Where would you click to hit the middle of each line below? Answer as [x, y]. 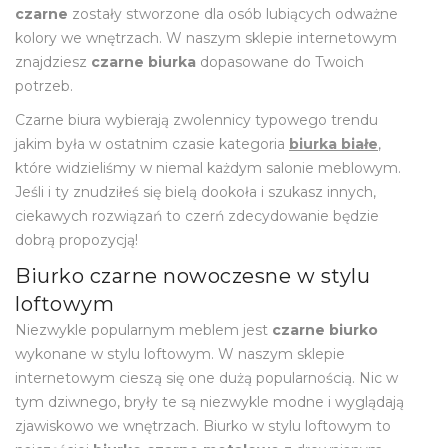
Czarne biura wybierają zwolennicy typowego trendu [196, 119]
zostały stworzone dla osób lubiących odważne [233, 13]
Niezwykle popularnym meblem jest [143, 329]
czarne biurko [325, 329]
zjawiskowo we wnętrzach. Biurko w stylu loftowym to [203, 425]
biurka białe [333, 143]
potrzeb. [44, 85]
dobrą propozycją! [76, 239]
